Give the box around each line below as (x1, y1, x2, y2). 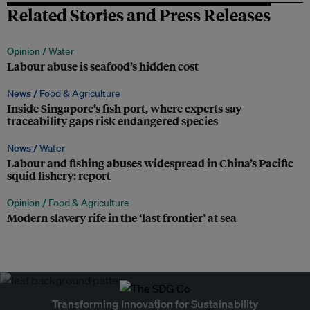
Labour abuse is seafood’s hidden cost (7, 58, 199, 75)
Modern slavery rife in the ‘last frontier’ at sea (7, 210, 237, 226)
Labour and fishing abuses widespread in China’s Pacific (7, 155, 293, 172)
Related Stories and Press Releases (7, 3, 271, 26)
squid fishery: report (7, 167, 111, 184)
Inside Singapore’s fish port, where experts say (7, 100, 241, 117)
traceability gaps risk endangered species (7, 113, 218, 129)
